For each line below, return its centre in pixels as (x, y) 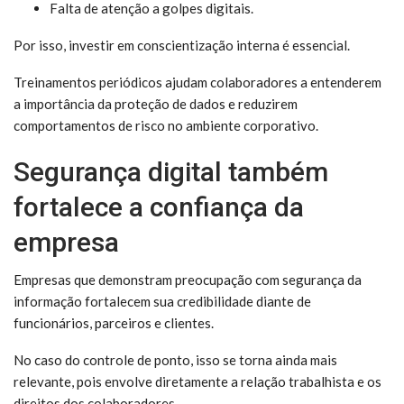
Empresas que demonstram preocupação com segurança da (188, 280)
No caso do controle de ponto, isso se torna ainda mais (175, 360)
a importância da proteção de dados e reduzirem (156, 104)
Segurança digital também (171, 172)
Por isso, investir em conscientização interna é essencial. (182, 45)
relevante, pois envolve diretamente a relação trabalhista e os (197, 381)
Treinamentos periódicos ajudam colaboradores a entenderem (197, 82)
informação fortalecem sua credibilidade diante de (162, 301)
